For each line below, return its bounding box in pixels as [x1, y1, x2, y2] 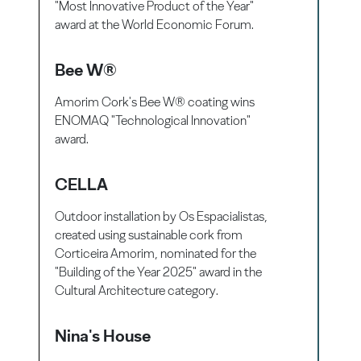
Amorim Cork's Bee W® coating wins [55, 94, 255, 110]
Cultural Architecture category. [55, 283, 219, 299]
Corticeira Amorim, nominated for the [55, 246, 257, 262]
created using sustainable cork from [55, 227, 243, 243]
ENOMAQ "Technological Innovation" [55, 113, 251, 129]
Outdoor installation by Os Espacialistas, [55, 209, 268, 225]
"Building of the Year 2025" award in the [55, 264, 263, 280]
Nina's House [55, 326, 151, 346]
